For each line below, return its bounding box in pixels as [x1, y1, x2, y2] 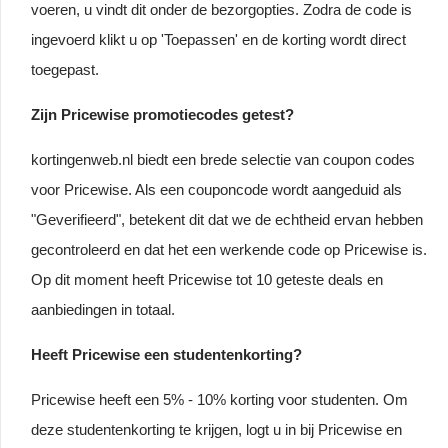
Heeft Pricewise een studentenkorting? [31, 345, 302, 363]
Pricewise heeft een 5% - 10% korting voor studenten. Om [31, 390, 408, 408]
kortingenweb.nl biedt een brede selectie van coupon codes [31, 150, 415, 168]
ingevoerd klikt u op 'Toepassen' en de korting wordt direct [31, 30, 406, 48]
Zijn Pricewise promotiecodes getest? [31, 105, 294, 123]
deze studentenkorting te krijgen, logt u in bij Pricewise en [31, 420, 402, 438]
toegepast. [31, 60, 99, 78]
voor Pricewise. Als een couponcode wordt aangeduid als [31, 180, 402, 198]
